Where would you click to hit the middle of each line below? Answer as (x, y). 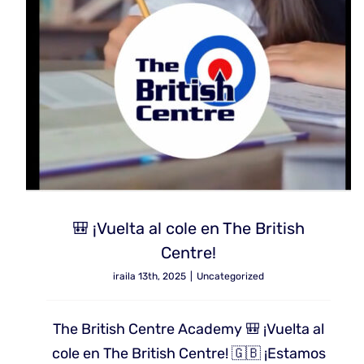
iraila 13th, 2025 (149, 277)
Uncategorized (230, 277)
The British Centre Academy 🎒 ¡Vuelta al (188, 329)
